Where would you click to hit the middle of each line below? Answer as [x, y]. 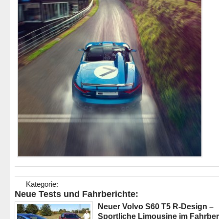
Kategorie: [42, 184]
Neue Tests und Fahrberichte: [77, 194]
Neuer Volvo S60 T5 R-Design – [156, 206]
